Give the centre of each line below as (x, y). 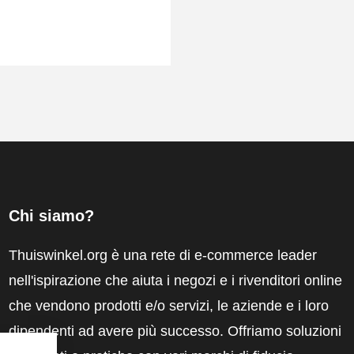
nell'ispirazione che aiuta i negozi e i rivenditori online (175, 280)
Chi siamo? (51, 215)
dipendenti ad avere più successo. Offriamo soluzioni (175, 331)
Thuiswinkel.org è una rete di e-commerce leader (162, 255)
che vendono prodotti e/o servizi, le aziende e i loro (168, 305)
